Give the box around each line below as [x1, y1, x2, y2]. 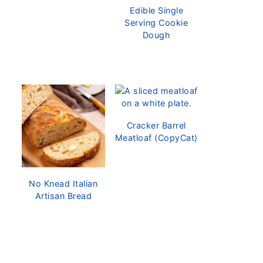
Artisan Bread [35, 191, 92, 201]
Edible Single [129, 5, 183, 15]
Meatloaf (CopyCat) [114, 132, 198, 143]
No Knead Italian [29, 178, 98, 188]
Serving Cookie [124, 17, 188, 28]
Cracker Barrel [126, 120, 186, 130]
